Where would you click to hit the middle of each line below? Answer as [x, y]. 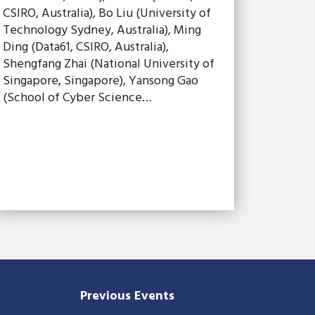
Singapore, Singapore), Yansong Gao [101, 81]
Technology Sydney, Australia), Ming [102, 30]
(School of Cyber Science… [78, 98]
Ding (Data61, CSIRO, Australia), [86, 47]
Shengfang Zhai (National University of [109, 64]
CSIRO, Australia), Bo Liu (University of [107, 13]
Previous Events [128, 296]
